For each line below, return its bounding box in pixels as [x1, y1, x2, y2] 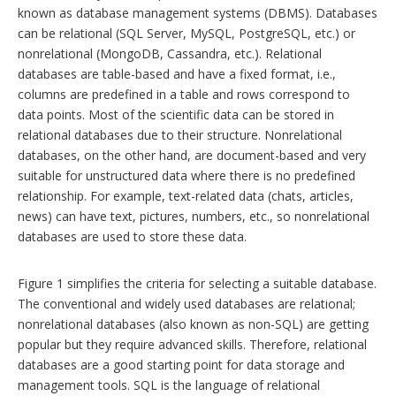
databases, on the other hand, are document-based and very [18, 147, 366, 164]
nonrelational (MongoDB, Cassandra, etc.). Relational [18, 45, 322, 63]
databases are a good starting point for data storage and [18, 356, 345, 374]
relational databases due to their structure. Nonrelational [18, 126, 342, 144]
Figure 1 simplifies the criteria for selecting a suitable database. [18, 275, 377, 293]
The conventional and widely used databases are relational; [18, 295, 355, 313]
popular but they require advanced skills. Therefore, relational [18, 336, 367, 354]
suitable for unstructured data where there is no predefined [18, 167, 355, 185]
